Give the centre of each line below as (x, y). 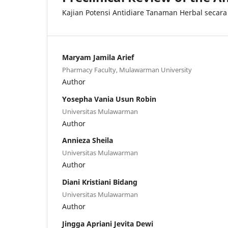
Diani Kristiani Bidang (100, 182)
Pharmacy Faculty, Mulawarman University (127, 69)
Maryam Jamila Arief (98, 57)
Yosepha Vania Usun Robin (109, 99)
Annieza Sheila (88, 140)
